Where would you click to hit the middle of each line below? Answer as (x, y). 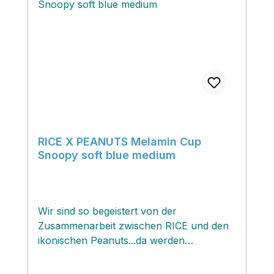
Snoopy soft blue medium (107, 155)
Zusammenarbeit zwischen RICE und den (133, 225)
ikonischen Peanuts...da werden (111, 240)
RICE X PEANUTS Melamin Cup (120, 141)
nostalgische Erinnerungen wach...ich (126, 255)
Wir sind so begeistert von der (107, 211)
